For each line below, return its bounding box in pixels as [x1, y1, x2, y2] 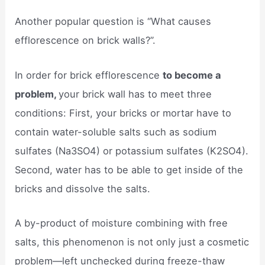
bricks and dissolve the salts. [15, 182, 151, 195]
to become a [163, 69, 222, 81]
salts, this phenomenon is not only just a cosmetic [15, 235, 250, 248]
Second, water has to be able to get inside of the [15, 163, 244, 176]
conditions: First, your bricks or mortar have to [15, 106, 232, 119]
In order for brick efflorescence [15, 69, 163, 81]
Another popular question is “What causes [15, 15, 212, 28]
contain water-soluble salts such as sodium [15, 125, 217, 138]
